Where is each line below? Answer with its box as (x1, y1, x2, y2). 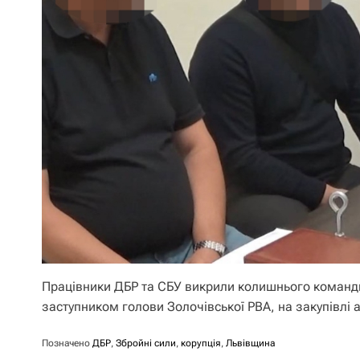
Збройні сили (116, 337, 176, 349)
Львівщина (226, 337, 275, 349)
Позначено (42, 337, 92, 349)
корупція (181, 337, 221, 349)
